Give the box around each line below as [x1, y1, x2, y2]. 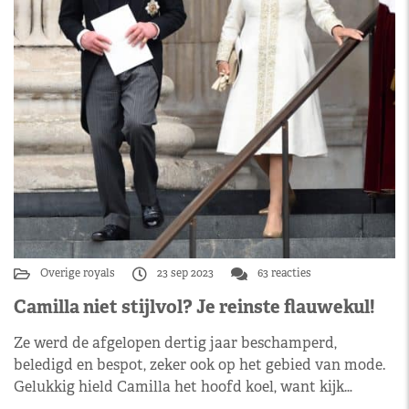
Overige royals [40, 265, 118, 280]
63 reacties [255, 265, 311, 280]
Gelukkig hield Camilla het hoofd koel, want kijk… [14, 376, 352, 396]
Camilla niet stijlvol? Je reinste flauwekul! [14, 294, 375, 319]
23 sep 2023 [154, 265, 216, 280]
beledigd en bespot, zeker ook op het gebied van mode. [14, 354, 385, 374]
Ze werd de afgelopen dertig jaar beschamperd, [14, 332, 337, 352]
